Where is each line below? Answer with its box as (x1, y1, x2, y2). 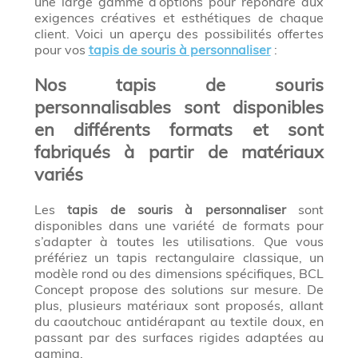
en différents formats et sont (34, 117, 324, 141)
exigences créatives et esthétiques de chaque (34, 9, 324, 26)
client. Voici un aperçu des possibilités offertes (34, 25, 324, 42)
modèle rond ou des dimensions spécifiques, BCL (34, 265, 324, 281)
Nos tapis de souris (34, 73, 324, 96)
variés (34, 162, 83, 185)
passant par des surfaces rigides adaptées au (34, 328, 324, 345)
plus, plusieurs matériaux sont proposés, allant (34, 296, 324, 313)
